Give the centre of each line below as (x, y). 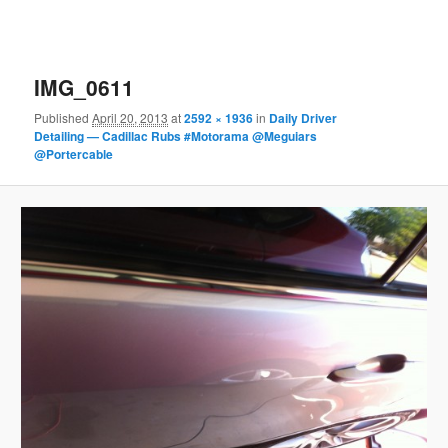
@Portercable (74, 154)
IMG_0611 (84, 87)
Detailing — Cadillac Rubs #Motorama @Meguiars (176, 136)
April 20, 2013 (130, 118)
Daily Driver (303, 118)
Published (63, 118)
